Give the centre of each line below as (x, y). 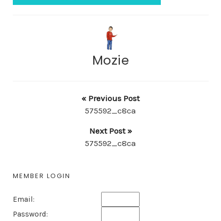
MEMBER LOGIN (41, 176)
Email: (23, 200)
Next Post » (110, 131)
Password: (30, 214)
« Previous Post (110, 98)
